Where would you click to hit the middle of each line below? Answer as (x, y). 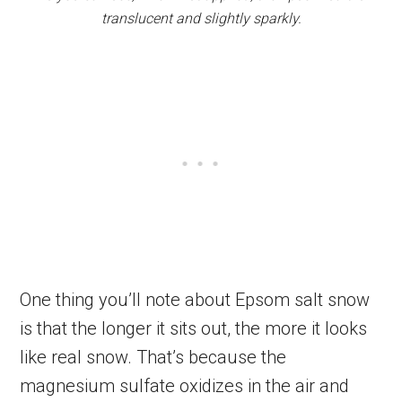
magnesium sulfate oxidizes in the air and (185, 385)
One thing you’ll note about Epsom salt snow (195, 299)
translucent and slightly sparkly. (201, 18)
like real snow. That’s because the (153, 357)
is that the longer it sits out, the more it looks (194, 328)
